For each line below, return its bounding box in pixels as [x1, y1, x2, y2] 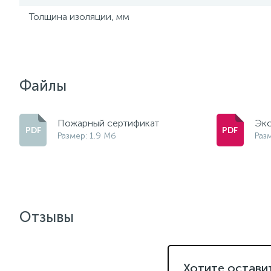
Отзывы [19, 208, 74, 226]
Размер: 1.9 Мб [57, 131, 116, 141]
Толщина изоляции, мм [29, 11, 129, 22]
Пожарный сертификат [57, 117, 159, 129]
